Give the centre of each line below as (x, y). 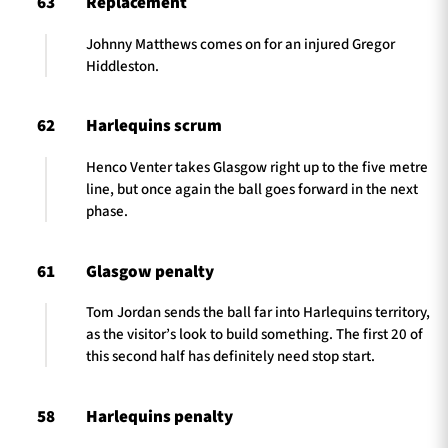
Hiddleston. (122, 67)
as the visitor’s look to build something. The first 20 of (254, 335)
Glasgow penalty (150, 271)
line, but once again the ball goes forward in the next (252, 190)
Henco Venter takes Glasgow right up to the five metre (257, 168)
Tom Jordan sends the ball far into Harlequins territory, (258, 313)
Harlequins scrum (154, 126)
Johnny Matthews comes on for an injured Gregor (240, 45)
